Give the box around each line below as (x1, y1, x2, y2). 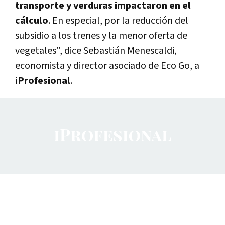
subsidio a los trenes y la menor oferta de (15, 29, 187, 42)
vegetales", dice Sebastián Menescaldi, (15, 44, 177, 57)
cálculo (15, 14, 48, 27)
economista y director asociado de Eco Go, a (15, 59, 199, 72)
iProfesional (15, 74, 70, 87)
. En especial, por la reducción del (48, 14, 188, 27)
